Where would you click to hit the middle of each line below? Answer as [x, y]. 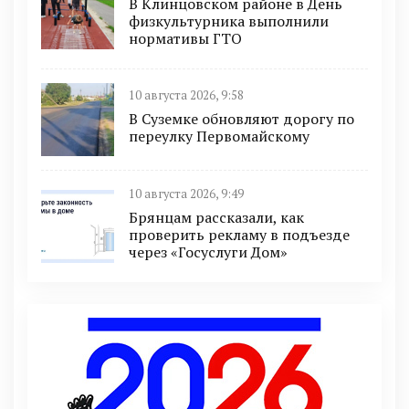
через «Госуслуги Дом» [208, 252]
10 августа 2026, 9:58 [186, 96]
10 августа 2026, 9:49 [186, 194]
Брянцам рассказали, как [216, 217]
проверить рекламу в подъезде [239, 234]
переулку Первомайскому [219, 136]
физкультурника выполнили [229, 21]
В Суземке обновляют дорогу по [241, 119]
